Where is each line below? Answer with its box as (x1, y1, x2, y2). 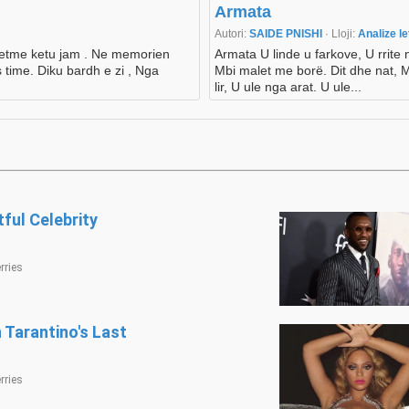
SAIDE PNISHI (249, 27, 325, 41)
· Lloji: (325, 27, 358, 41)
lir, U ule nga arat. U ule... (215, 79, 362, 95)
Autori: (215, 27, 249, 41)
